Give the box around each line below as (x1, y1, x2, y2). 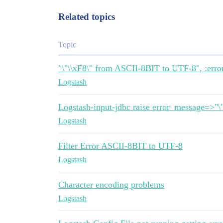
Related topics (58, 11, 115, 22)
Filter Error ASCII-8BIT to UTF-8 (58, 141, 183, 151)
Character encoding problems (58, 180, 164, 190)
